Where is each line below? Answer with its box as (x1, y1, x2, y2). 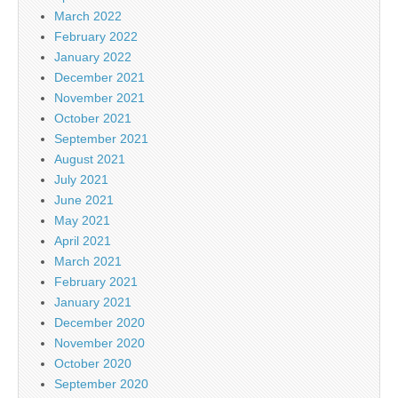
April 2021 (54, 233, 111, 248)
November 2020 (54, 335, 145, 350)
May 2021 (54, 212, 110, 227)
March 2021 (54, 253, 122, 268)
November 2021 (54, 90, 145, 105)
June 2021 (54, 192, 114, 207)
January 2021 (54, 294, 131, 309)
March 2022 (54, 8, 122, 23)
